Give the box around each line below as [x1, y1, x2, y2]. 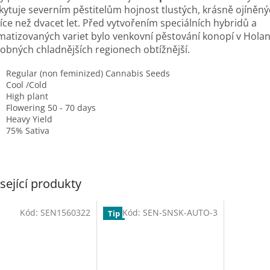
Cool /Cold [6, 78, 47, 90]
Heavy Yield [6, 113, 52, 125]
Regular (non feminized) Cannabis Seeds [6, 67, 170, 79]
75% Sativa [6, 124, 49, 136]
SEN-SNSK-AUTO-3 [142, 206, 218, 218]
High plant [6, 90, 48, 102]
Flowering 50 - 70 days [6, 101, 96, 113]
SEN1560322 [40, 206, 90, 218]
